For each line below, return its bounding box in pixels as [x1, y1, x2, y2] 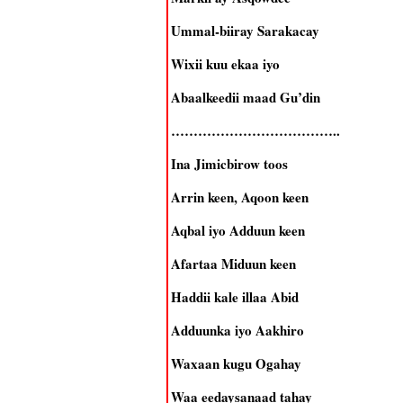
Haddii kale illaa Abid [170, 287, 299, 307]
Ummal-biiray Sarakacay [170, 21, 319, 40]
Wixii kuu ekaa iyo [170, 54, 280, 74]
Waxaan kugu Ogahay [170, 354, 301, 373]
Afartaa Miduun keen [170, 254, 296, 273]
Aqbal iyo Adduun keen [170, 220, 305, 240]
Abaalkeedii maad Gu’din [170, 87, 320, 107]
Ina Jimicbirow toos [170, 154, 288, 174]
